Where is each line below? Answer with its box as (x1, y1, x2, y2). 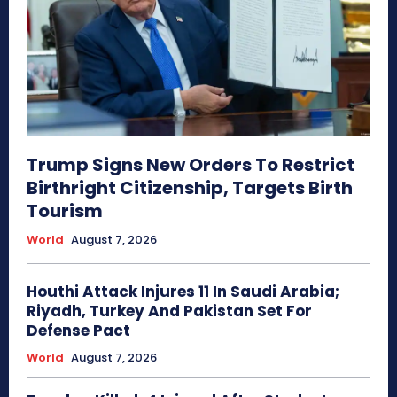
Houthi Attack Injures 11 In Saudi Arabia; (27, 281, 339, 303)
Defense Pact (27, 320, 130, 342)
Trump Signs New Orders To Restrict (27, 152, 354, 178)
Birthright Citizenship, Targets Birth (27, 175, 353, 201)
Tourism (27, 198, 103, 224)
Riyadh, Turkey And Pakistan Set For (27, 300, 312, 323)
